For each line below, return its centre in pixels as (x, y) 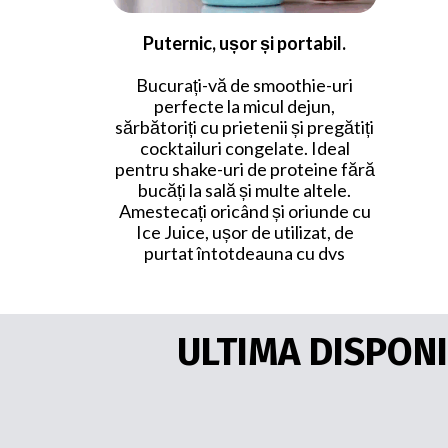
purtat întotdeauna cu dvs (244, 253)
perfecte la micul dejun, (244, 106)
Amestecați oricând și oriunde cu (244, 211)
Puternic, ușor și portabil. (244, 43)
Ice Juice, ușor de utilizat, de (244, 232)
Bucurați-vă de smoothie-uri (244, 85)
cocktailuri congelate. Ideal (244, 148)
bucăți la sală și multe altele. (244, 190)
